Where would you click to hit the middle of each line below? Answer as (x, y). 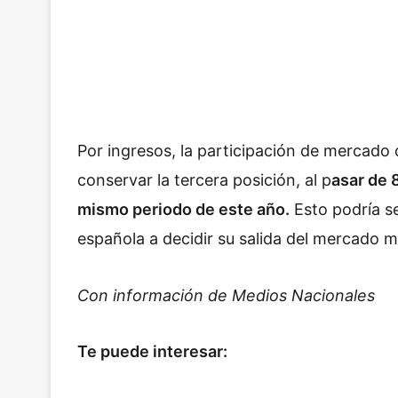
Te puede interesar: (152, 352)
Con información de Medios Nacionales (228, 295)
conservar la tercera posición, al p (204, 180)
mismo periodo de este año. (183, 210)
